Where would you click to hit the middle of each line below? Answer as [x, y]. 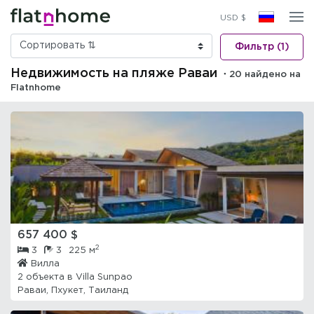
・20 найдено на [260, 75]
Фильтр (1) [262, 47]
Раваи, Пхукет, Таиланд [73, 291]
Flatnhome [36, 88]
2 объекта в [47, 277]
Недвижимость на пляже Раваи [114, 74]
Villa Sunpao [104, 277]
